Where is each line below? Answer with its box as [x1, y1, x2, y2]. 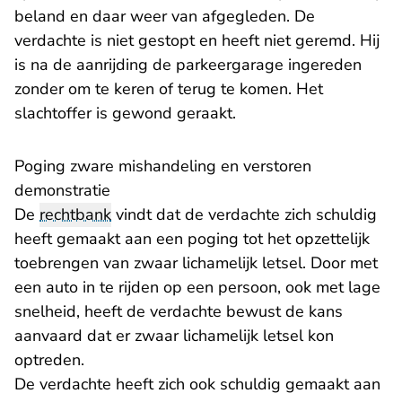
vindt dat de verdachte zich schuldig [111, 204, 377, 226]
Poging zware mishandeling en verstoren [14, 155, 311, 178]
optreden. [14, 349, 84, 371]
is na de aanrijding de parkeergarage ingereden [14, 54, 362, 76]
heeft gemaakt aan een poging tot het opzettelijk [14, 228, 370, 250]
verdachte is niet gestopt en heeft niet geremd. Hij [14, 30, 380, 52]
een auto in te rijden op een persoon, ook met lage [14, 276, 380, 299]
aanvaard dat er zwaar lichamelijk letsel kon [14, 325, 334, 347]
